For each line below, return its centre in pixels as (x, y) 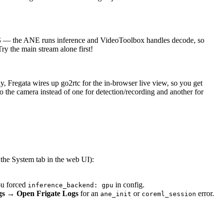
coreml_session (169, 194)
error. (205, 194)
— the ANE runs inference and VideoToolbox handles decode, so (103, 40)
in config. (129, 185)
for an (89, 194)
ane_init (116, 194)
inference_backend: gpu (71, 185)
